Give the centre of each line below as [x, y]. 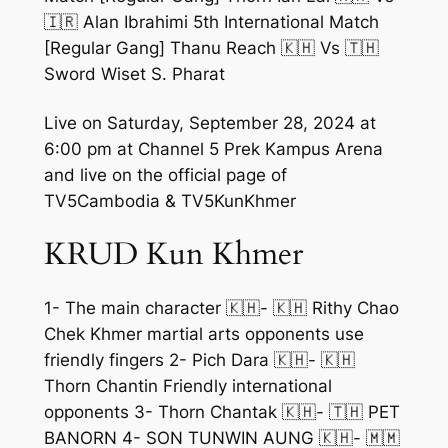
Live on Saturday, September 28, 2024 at [209, 122]
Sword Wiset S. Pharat [134, 74]
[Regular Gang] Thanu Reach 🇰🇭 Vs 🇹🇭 [211, 48]
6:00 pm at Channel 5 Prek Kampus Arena [213, 148]
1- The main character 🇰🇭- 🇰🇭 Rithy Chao [221, 308]
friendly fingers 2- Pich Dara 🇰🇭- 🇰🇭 [199, 360]
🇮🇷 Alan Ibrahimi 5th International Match [211, 22]
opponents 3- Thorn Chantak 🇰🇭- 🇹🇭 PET [221, 412]
